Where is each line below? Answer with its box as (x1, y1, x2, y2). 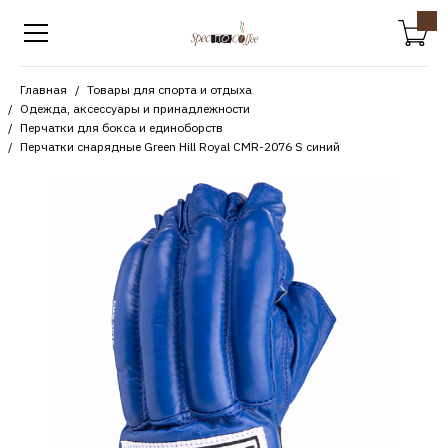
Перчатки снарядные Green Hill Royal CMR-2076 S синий (20, 139, 340, 154)
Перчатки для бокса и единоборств (20, 120, 223, 135)
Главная (20, 82, 67, 97)
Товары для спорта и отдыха (87, 82, 252, 97)
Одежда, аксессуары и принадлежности (20, 101, 250, 116)
